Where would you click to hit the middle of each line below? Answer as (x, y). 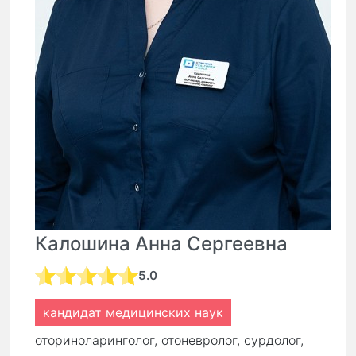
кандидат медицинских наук (133, 313)
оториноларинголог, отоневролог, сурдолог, (169, 341)
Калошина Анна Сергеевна (161, 244)
